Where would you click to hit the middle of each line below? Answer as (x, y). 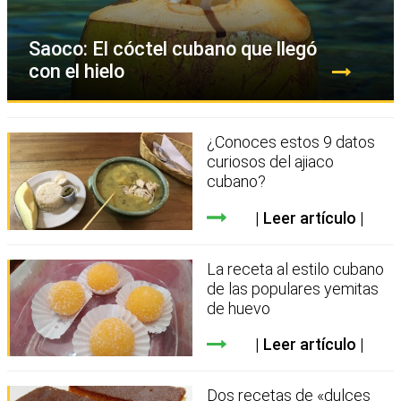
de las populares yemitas (293, 288)
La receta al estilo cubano (296, 269)
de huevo (239, 308)
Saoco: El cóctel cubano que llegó (173, 49)
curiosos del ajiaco (271, 162)
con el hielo (77, 72)
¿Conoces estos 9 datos (291, 142)
